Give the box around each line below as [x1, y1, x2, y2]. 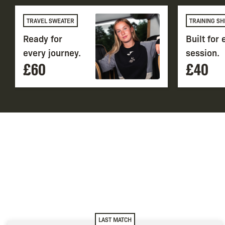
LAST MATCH [98, 215, 132, 224]
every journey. [23, 46, 81, 59]
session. [185, 46, 219, 59]
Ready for [23, 32, 62, 45]
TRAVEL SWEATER [27, 17, 74, 25]
